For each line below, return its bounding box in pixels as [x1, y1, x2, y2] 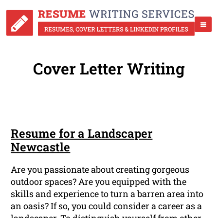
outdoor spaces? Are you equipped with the [11, 176, 187, 188]
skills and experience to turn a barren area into [11, 188, 204, 200]
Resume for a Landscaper [11, 126, 153, 142]
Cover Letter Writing [33, 58, 185, 79]
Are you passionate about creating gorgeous [11, 163, 190, 176]
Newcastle [11, 139, 71, 155]
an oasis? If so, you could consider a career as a [11, 200, 202, 212]
